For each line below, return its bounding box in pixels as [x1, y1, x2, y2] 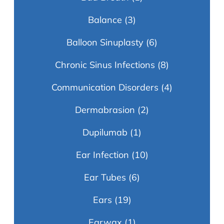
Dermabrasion [75, 104, 135, 116]
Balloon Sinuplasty [66, 36, 143, 48]
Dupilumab [82, 126, 127, 138]
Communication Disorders [51, 81, 158, 93]
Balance [88, 14, 122, 26]
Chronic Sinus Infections [55, 59, 155, 71]
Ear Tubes [84, 171, 126, 183]
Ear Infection [75, 149, 129, 161]
